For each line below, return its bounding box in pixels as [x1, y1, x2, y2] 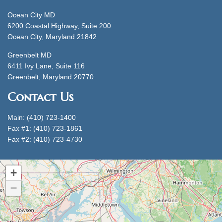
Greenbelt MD [7, 51, 52, 59]
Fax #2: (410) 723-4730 [7, 135, 82, 143]
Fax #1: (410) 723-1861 [7, 124, 82, 132]
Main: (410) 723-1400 [7, 113, 76, 121]
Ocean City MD [7, 10, 55, 19]
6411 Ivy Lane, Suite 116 [7, 61, 85, 70]
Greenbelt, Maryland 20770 [7, 72, 94, 81]
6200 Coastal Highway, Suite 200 [7, 21, 111, 30]
